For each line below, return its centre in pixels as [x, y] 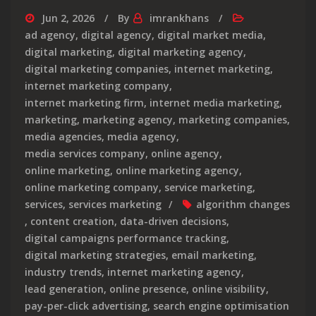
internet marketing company [97, 85]
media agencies [63, 136]
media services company [85, 153]
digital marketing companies [97, 68]
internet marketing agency [174, 272]
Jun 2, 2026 [68, 18]
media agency [142, 136]
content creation [72, 221]
